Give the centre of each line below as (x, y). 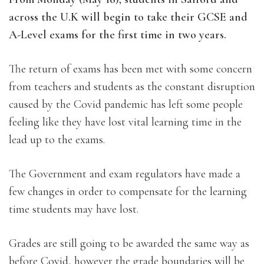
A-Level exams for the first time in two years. (118, 34)
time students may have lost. (74, 209)
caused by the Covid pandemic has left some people (126, 104)
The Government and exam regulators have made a (125, 174)
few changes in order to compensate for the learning (128, 191)
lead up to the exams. (57, 139)
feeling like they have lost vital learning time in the (125, 122)
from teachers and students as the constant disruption (132, 86)
